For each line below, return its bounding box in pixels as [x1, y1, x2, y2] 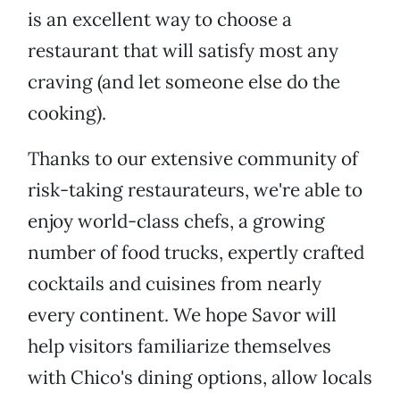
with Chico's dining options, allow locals [28, 365, 372, 390]
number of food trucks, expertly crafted [28, 240, 364, 265]
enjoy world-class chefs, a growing [28, 209, 325, 234]
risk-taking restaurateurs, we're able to [28, 178, 362, 203]
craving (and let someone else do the [28, 70, 340, 95]
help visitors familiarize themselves [28, 334, 331, 359]
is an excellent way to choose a [28, 7, 292, 32]
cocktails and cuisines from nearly [28, 271, 321, 296]
